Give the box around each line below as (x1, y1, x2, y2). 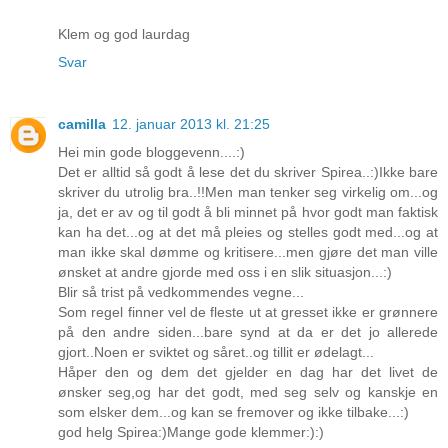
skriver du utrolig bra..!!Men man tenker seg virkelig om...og (58, 184, 438, 201)
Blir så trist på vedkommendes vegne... (58, 284, 304, 301)
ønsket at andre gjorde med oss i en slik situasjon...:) (58, 264, 392, 281)
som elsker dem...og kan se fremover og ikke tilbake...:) (58, 404, 409, 421)
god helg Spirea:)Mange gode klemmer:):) (58, 424, 324, 441)
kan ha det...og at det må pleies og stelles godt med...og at (58, 224, 438, 241)
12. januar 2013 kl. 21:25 (112, 116, 270, 133)
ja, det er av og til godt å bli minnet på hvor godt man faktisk (58, 204, 438, 221)
